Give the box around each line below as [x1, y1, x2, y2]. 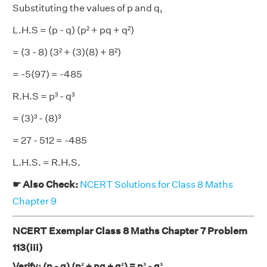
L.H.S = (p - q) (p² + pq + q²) [13, 24, 134, 36]
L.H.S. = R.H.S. [13, 157, 80, 168]
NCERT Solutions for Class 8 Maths [80, 179, 233, 190]
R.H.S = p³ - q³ [13, 91, 74, 102]
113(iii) [13, 242, 43, 253]
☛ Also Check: [13, 179, 80, 190]
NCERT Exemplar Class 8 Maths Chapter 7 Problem [13, 225, 247, 237]
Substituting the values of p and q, [13, 2, 163, 14]
